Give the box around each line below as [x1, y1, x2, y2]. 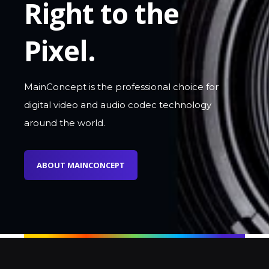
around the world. [24, 117, 105, 129]
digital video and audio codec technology [24, 99, 211, 111]
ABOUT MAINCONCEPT [37, 160, 125, 171]
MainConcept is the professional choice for [24, 81, 219, 93]
